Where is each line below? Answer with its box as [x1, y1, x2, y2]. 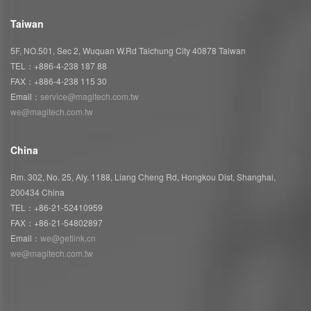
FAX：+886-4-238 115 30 [10, 75, 107, 87]
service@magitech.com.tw [40, 90, 139, 103]
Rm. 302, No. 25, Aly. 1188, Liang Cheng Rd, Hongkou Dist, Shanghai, [10, 170, 276, 183]
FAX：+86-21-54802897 [10, 216, 103, 228]
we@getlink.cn [40, 231, 96, 244]
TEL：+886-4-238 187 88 [10, 60, 107, 72]
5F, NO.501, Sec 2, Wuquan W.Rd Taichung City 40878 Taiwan [10, 44, 246, 57]
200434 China [10, 185, 65, 198]
